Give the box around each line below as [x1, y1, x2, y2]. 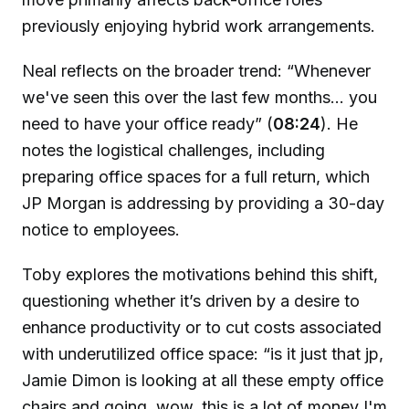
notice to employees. [22, 220, 180, 240]
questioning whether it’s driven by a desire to [22, 290, 360, 310]
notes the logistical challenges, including [22, 141, 325, 161]
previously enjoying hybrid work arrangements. [22, 16, 375, 37]
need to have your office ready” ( [22, 114, 273, 134]
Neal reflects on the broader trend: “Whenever [22, 61, 371, 81]
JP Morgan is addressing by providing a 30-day [22, 194, 384, 214]
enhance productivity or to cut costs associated [22, 317, 382, 337]
